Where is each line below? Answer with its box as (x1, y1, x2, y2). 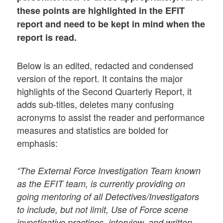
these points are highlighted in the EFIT (17, 4, 185, 17)
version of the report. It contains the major (17, 71, 183, 85)
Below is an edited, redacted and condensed (17, 58, 194, 72)
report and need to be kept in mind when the (17, 17, 206, 31)
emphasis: (17, 136, 58, 149)
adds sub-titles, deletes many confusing (17, 97, 174, 111)
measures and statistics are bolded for (17, 123, 169, 136)
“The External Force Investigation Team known (17, 164, 201, 177)
